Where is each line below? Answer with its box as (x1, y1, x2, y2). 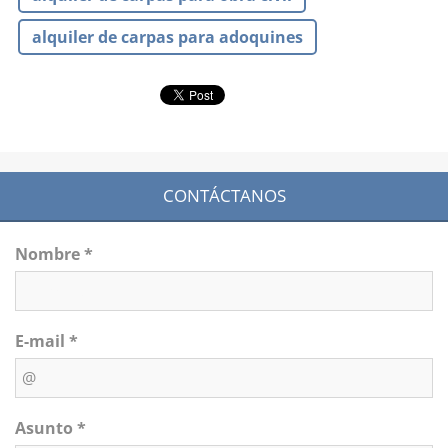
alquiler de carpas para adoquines (32, 25, 303, 48)
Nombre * (15, 242, 93, 265)
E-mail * (15, 329, 78, 352)
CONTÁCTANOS (162, 183, 286, 207)
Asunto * (15, 416, 86, 439)
